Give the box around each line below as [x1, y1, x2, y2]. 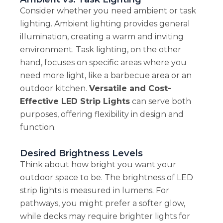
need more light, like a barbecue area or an [19, 71, 192, 81]
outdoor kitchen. [19, 84, 89, 94]
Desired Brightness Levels [19, 147, 143, 159]
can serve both [129, 97, 191, 107]
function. [19, 122, 56, 132]
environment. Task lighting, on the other [19, 45, 181, 55]
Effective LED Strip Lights [19, 97, 130, 107]
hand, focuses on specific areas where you [19, 58, 187, 68]
